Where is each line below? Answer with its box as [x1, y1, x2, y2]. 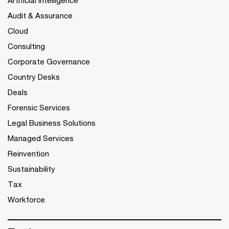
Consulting [8, 41, 45, 51]
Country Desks [8, 72, 60, 81]
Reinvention [8, 148, 49, 158]
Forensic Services [8, 102, 70, 112]
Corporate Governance [8, 56, 90, 66]
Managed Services [8, 133, 74, 143]
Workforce [8, 194, 45, 204]
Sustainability [8, 164, 55, 173]
